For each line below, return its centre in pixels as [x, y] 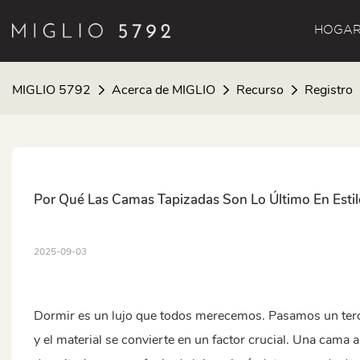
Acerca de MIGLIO [164, 90]
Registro [329, 90]
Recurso [260, 90]
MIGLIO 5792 [51, 90]
